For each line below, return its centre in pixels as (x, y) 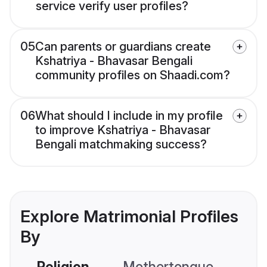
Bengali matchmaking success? (121, 145)
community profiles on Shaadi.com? (133, 75)
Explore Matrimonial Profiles (129, 217)
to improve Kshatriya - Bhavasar (123, 130)
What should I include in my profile (129, 116)
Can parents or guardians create (123, 47)
